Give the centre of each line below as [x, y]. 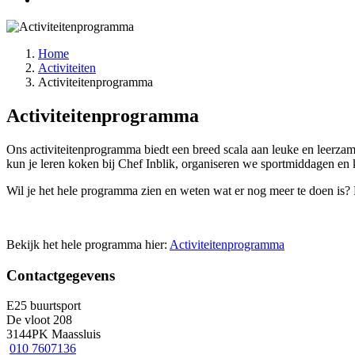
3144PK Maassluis [53, 334]
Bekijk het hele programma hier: [88, 244]
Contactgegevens [61, 275]
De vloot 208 [39, 320]
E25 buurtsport [44, 306]
